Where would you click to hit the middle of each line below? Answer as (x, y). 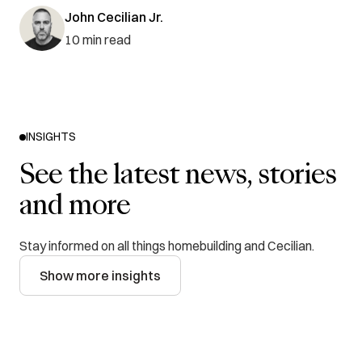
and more (75, 208)
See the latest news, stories (178, 177)
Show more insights (100, 276)
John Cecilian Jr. (114, 17)
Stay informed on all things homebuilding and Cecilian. (167, 246)
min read (107, 40)
